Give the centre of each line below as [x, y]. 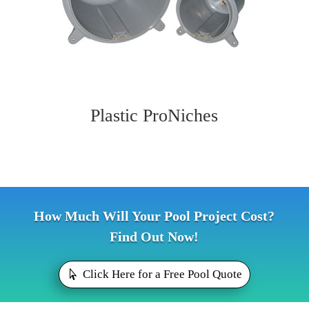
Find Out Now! [154, 237]
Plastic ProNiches [154, 116]
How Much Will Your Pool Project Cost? [154, 216]
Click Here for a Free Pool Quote [162, 275]
